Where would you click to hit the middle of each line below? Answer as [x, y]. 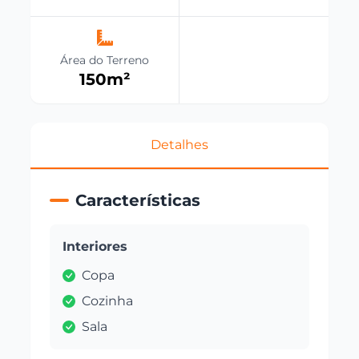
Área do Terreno [105, 60]
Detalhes [179, 144]
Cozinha [108, 301]
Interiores [95, 246]
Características [138, 200]
